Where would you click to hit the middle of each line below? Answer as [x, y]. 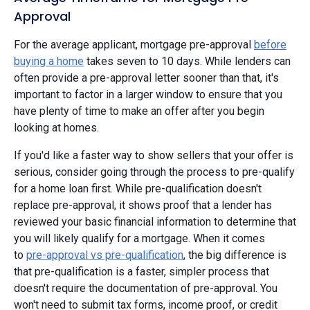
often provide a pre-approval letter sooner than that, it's [146, 77]
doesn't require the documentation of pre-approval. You [146, 288]
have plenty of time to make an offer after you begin [139, 111]
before [270, 44]
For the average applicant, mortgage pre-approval [134, 44]
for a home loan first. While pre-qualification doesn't [138, 188]
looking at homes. [56, 127]
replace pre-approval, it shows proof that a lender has [143, 205]
